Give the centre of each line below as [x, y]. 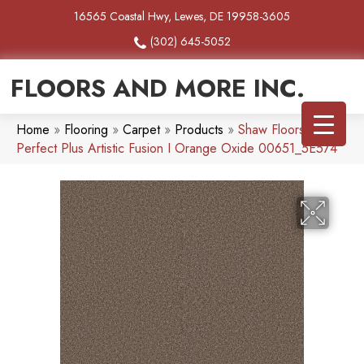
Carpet [141, 130]
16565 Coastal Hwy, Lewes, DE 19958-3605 [182, 16]
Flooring [86, 130]
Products [199, 130]
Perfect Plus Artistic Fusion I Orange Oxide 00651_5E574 [177, 149]
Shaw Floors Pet [283, 130]
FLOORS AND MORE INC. [158, 89]
